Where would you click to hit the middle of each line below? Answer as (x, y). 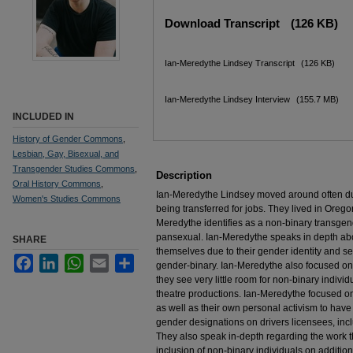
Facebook (54, 260)
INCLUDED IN (43, 116)
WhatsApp (106, 260)
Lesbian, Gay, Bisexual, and (66, 153)
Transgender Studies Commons (74, 168)
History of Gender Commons (68, 138)
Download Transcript (224, 23)
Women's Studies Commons (67, 198)
